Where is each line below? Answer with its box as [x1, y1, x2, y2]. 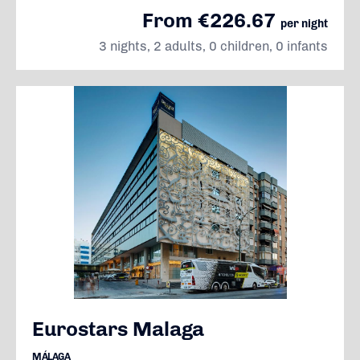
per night [280, 17, 328, 31]
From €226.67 [142, 8, 280, 32]
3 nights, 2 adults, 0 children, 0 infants [99, 39, 328, 54]
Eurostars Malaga [32, 317, 204, 341]
